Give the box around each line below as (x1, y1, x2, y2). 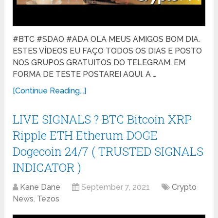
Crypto (172, 182, 197, 192)
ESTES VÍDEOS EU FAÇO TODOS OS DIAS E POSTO (13, 46, 202, 55)
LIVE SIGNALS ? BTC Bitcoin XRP (13, 111, 192, 127)
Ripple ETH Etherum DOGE (13, 127, 158, 143)
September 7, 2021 (81, 182, 150, 192)
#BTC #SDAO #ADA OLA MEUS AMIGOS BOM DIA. (13, 34, 200, 44)
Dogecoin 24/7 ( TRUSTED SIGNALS (13, 143, 204, 159)
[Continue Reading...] (13, 86, 87, 95)
